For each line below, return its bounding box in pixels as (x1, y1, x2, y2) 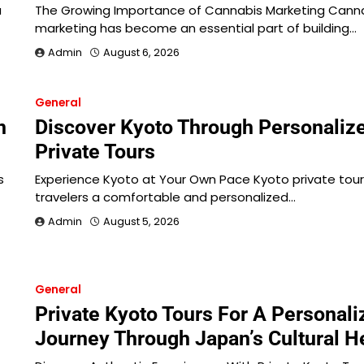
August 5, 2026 (102, 214, 180, 228)
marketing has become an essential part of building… (34, 19, 357, 37)
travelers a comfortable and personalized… (34, 188, 296, 206)
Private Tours (34, 139, 155, 163)
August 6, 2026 (102, 45, 180, 59)
